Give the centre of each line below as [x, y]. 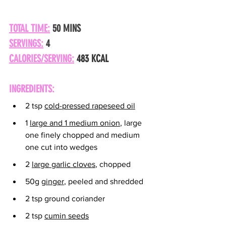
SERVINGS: [26, 44]
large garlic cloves [64, 164]
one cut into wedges [61, 147]
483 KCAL [93, 59]
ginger [53, 182]
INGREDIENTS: [32, 89]
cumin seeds [67, 216]
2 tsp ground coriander [65, 199]
